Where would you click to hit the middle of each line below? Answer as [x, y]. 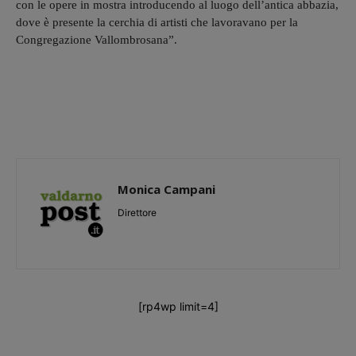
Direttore [137, 212]
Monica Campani [166, 189]
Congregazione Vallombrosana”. [97, 39]
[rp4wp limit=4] [178, 306]
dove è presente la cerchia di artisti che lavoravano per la [157, 22]
